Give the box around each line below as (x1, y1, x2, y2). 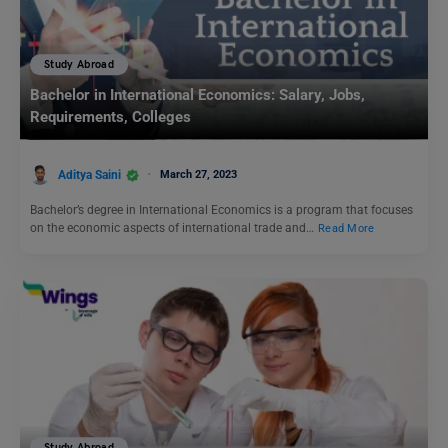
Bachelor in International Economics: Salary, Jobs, (30, 86, 365, 105)
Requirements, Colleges (30, 108, 191, 127)
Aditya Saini (58, 167, 121, 182)
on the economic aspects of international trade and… (30, 221, 317, 236)
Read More (318, 222, 375, 236)
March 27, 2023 (160, 167, 237, 181)
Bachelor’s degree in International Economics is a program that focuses (30, 203, 413, 218)
